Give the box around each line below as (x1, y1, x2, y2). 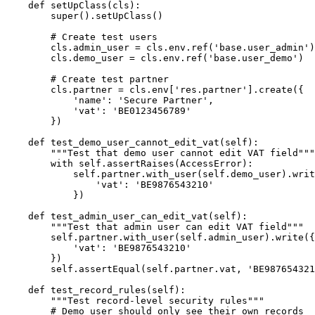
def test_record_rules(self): (6, 284, 186, 295)
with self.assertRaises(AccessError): (6, 157, 253, 169)
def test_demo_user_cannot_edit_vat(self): (6, 136, 259, 148)
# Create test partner (6, 73, 169, 84)
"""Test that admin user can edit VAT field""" (6, 221, 304, 232)
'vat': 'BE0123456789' (6, 105, 191, 116)
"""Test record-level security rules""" (6, 295, 264, 306)
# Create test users (6, 31, 157, 42)
